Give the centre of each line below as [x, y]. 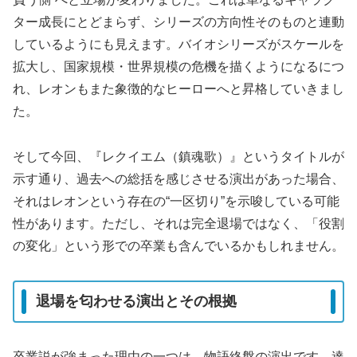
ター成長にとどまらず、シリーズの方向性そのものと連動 [178, 22]
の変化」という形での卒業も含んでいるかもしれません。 [178, 246]
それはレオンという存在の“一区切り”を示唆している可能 [176, 202]
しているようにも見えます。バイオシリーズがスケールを [178, 45]
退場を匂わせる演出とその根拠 [136, 302]
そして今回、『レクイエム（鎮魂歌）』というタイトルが [178, 157]
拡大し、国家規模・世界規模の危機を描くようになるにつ [178, 67]
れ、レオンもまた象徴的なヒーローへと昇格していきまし [178, 89]
